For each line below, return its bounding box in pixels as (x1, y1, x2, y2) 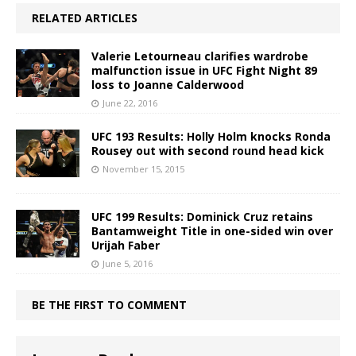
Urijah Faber (91, 238, 160, 253)
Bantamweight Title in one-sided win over (91, 223, 333, 238)
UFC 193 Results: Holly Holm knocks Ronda (91, 129, 331, 144)
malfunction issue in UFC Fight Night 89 (91, 63, 317, 78)
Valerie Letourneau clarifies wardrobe (91, 48, 308, 64)
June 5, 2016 (103, 257, 153, 269)
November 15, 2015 (103, 163, 184, 175)
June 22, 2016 (103, 97, 157, 109)
